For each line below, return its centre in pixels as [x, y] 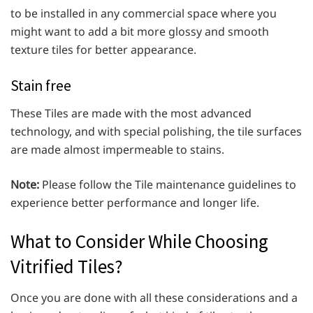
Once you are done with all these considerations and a [154, 297]
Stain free [42, 86]
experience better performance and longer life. [136, 203]
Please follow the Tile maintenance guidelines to [168, 185]
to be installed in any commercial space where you [144, 14]
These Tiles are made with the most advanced [131, 114]
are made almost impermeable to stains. [119, 150]
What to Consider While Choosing [139, 241]
